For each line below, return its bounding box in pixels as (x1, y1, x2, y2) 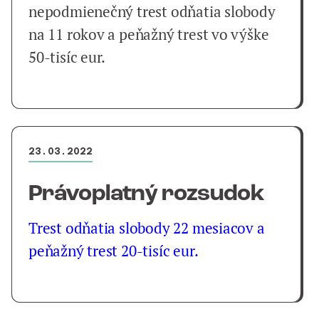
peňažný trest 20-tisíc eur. (28, 241, 199, 261)
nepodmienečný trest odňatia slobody (28, 2, 276, 21)
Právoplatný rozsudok (28, 183, 265, 206)
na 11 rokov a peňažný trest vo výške (28, 25, 269, 44)
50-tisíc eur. (28, 48, 106, 67)
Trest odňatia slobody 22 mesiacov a (28, 219, 265, 238)
